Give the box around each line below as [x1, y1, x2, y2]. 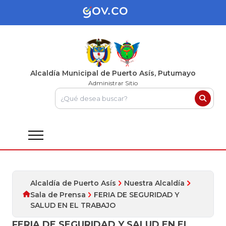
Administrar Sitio [88, 79, 138, 87]
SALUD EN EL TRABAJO [30, 201, 116, 210]
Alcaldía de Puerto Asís [30, 179, 116, 188]
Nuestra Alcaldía [124, 179, 185, 188]
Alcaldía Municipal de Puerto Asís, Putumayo [30, 69, 196, 78]
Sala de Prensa [30, 190, 86, 200]
